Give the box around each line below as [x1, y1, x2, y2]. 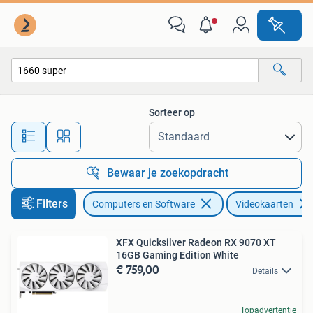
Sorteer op [149, 107, 195, 118]
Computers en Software [92, 198, 195, 210]
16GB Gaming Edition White [116, 249, 239, 261]
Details [252, 266, 278, 276]
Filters [36, 197, 68, 210]
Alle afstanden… [112, 124, 182, 136]
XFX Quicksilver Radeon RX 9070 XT [116, 237, 276, 248]
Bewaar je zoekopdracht [107, 166, 228, 180]
